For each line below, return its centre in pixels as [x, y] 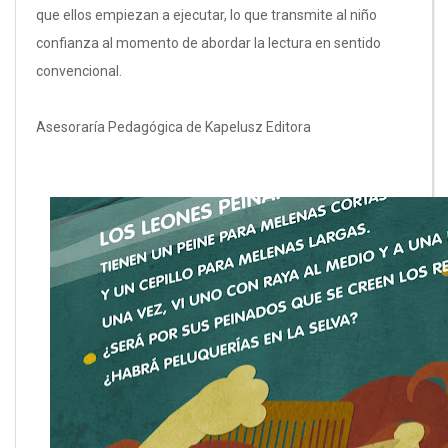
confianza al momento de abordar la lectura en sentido [208, 43]
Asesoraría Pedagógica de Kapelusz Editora [173, 127]
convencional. [79, 71]
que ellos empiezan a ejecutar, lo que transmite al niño [206, 15]
